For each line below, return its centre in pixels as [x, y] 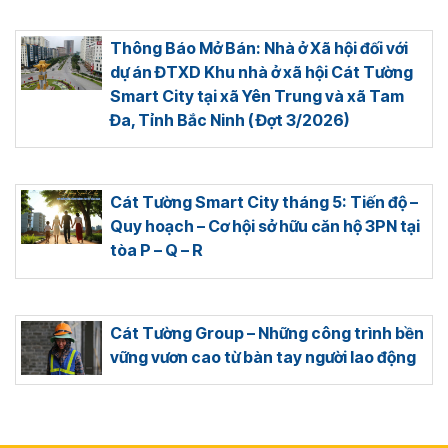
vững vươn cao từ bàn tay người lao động [263, 356]
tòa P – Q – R [157, 250]
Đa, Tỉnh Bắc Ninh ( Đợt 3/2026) [230, 119]
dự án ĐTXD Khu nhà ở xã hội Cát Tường [262, 71]
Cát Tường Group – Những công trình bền [267, 332]
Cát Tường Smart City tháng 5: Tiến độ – [264, 202]
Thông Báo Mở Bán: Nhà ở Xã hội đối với [259, 47]
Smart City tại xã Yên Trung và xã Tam [257, 95]
